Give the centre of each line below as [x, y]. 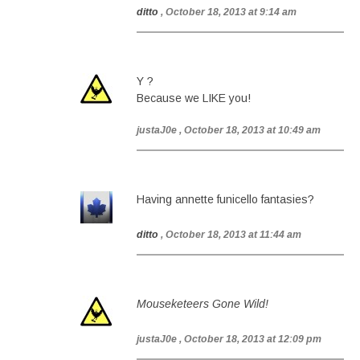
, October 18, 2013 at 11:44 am [231, 235]
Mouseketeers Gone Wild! [202, 304]
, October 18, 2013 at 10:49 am [250, 130]
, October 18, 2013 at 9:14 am [229, 12]
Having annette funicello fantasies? [225, 199]
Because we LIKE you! [194, 98]
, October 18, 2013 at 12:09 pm [250, 339]
